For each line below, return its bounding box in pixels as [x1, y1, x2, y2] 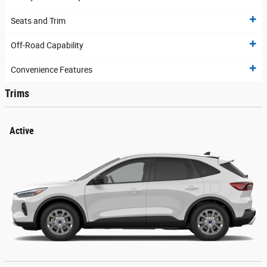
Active [10, 125, 34, 136]
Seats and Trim [11, 16, 66, 26]
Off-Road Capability [11, 41, 83, 51]
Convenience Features [11, 65, 92, 75]
